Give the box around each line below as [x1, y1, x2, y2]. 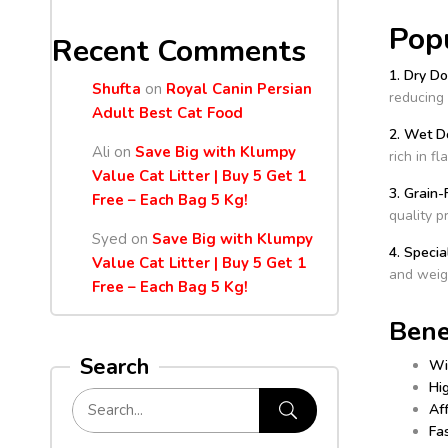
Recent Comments [52, 30, 306, 72]
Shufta [92, 79, 141, 100]
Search [80, 352, 149, 383]
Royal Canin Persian [166, 79, 312, 100]
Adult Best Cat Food [92, 103, 243, 124]
